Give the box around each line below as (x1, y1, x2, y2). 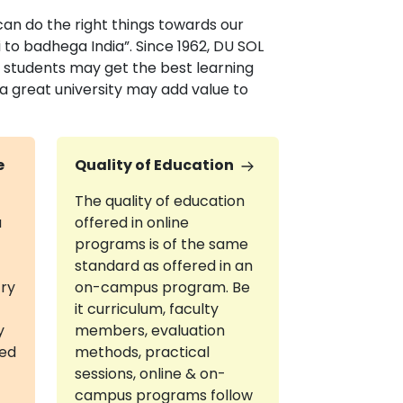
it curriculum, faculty (74, 299, 219, 319)
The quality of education (74, 191, 245, 211)
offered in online (74, 212, 189, 233)
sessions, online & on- (74, 363, 226, 384)
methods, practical (74, 342, 210, 363)
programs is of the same (74, 234, 248, 255)
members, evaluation (74, 320, 225, 341)
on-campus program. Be (74, 277, 250, 298)
